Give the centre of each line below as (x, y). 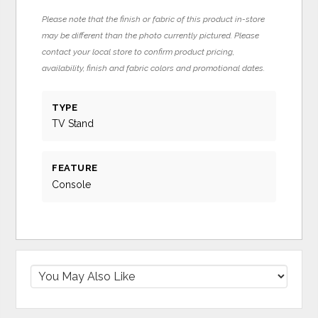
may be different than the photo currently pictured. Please (151, 35)
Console (72, 184)
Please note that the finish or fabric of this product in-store (154, 19)
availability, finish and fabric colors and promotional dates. (154, 68)
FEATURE (75, 168)
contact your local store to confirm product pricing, (138, 52)
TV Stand (73, 124)
